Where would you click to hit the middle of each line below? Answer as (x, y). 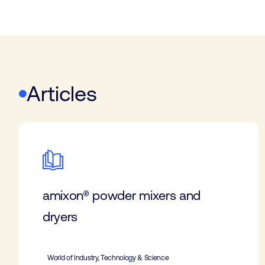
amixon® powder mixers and (122, 195)
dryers (60, 217)
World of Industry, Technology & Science (108, 258)
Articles (62, 94)
